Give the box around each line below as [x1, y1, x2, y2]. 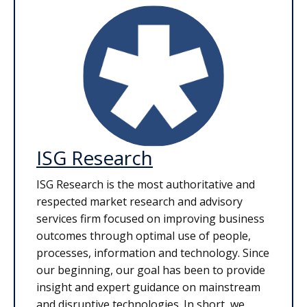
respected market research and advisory [36, 193, 243, 209]
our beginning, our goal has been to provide [36, 262, 265, 278]
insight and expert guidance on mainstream [36, 279, 260, 295]
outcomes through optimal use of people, [36, 228, 251, 243]
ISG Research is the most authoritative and [36, 176, 255, 192]
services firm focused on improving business [36, 210, 265, 226]
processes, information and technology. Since [36, 245, 269, 260]
